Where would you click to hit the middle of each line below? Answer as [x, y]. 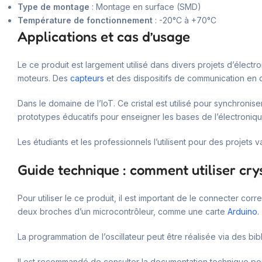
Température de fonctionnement [85, 20]
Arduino [242, 211]
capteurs [87, 78]
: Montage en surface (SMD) [145, 6]
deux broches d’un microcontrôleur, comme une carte [123, 211]
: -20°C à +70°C [185, 20]
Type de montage [54, 6]
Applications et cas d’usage [104, 36]
